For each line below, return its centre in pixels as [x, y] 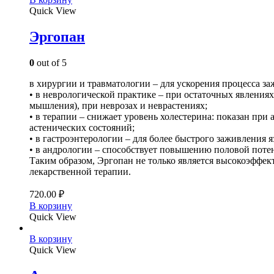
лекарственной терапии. [80, 172]
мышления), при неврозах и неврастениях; [118, 106]
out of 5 [50, 63]
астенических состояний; [82, 128]
